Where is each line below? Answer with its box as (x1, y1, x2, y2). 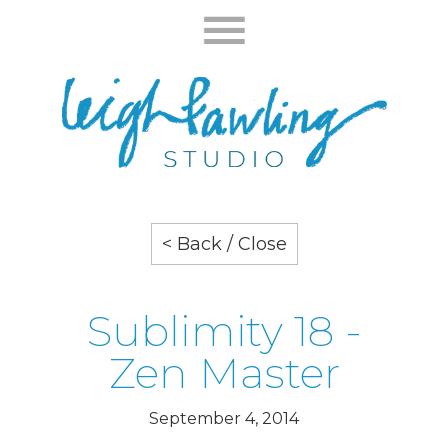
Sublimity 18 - (86, 305, 362, 358)
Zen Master (108, 347, 340, 400)
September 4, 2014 (149, 409, 299, 429)
